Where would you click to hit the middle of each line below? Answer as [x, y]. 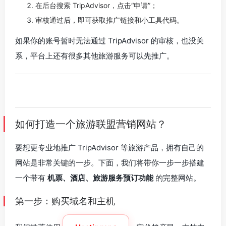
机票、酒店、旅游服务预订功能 [100, 178]
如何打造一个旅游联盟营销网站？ [91, 124]
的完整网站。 [177, 178]
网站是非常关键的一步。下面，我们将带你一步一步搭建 [110, 163]
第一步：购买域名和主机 [65, 201]
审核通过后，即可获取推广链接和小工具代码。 [109, 20]
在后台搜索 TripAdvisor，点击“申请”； [96, 5]
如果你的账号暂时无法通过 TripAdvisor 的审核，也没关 [109, 41]
